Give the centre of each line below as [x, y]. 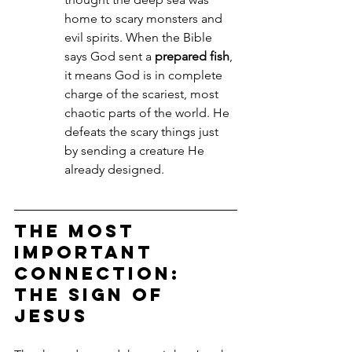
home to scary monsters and [145, 19]
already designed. [114, 170]
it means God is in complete [145, 75]
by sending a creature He [136, 151]
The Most [79, 231]
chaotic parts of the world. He [148, 113]
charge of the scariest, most [143, 94]
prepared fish [192, 57]
